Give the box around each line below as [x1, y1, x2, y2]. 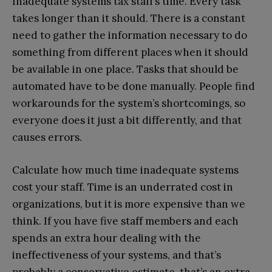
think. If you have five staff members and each [12, 214, 239, 228]
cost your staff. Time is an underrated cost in [12, 180, 233, 194]
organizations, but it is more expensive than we [12, 197, 245, 211]
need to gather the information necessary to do [12, 29, 247, 42]
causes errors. [12, 131, 82, 144]
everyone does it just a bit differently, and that [12, 114, 242, 127]
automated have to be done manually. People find [12, 80, 255, 93]
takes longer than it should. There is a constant [12, 12, 245, 25]
